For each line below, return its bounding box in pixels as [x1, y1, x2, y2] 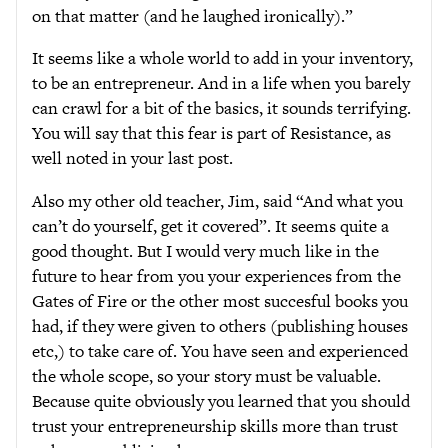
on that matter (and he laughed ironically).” [32, 3, 353, 28]
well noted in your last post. [32, 146, 233, 170]
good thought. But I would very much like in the [32, 238, 379, 263]
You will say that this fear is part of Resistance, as [32, 121, 391, 145]
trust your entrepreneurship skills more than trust [32, 413, 398, 438]
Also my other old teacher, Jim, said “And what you [32, 188, 403, 213]
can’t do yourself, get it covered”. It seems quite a [32, 213, 389, 238]
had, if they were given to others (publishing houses [32, 313, 408, 338]
